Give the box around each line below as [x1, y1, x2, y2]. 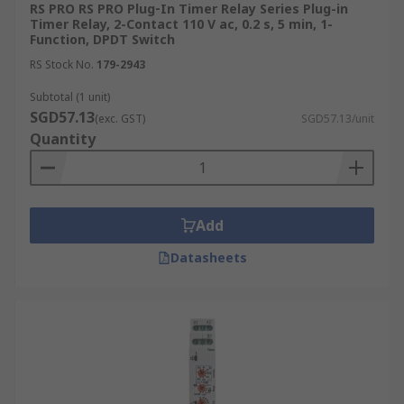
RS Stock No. [30, 57, 94, 72]
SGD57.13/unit [301, 111, 374, 126]
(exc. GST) [95, 111, 145, 126]
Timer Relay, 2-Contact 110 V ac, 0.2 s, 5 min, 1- [30, 15, 333, 32]
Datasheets [170, 249, 247, 266]
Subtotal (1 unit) [30, 89, 110, 105]
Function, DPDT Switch [30, 31, 175, 48]
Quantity [30, 129, 96, 149]
